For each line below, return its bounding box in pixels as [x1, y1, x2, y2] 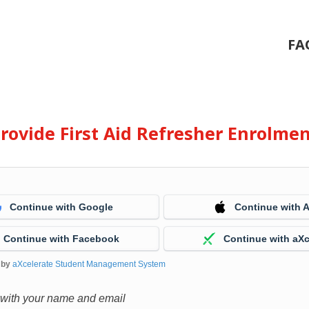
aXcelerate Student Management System [12, 259, 166, 269]
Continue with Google [10, 201, 114, 212]
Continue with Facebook [3, 233, 120, 244]
